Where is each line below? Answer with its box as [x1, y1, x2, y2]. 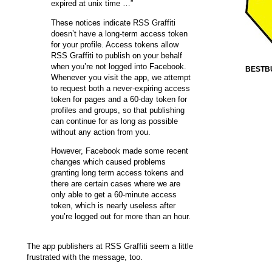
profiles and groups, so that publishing [51, 105, 185, 115]
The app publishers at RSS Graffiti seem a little [27, 241, 193, 251]
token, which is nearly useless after [51, 200, 175, 210]
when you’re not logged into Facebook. [51, 61, 186, 71]
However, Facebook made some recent [51, 146, 188, 155]
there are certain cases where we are [51, 178, 180, 188]
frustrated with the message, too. [27, 252, 143, 262]
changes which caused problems [51, 157, 166, 166]
